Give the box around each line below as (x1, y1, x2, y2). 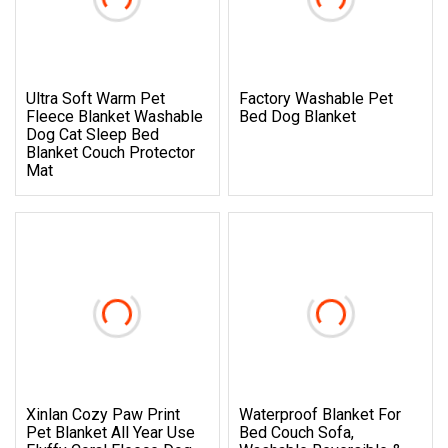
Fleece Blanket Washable (26, 106, 203, 126)
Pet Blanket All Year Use (26, 422, 195, 442)
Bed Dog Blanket (239, 106, 357, 126)
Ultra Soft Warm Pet (26, 88, 165, 108)
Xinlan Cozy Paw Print (26, 404, 180, 424)
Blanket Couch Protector (26, 142, 195, 162)
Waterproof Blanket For (239, 404, 402, 424)
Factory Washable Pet (239, 88, 394, 108)
